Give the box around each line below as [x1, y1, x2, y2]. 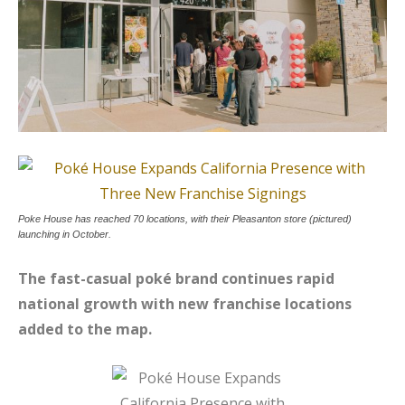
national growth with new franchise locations [18, 293, 352, 314]
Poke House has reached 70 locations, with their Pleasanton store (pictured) [18, 212, 352, 224]
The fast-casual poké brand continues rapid [18, 268, 334, 288]
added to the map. [18, 318, 152, 339]
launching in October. [18, 228, 111, 240]
